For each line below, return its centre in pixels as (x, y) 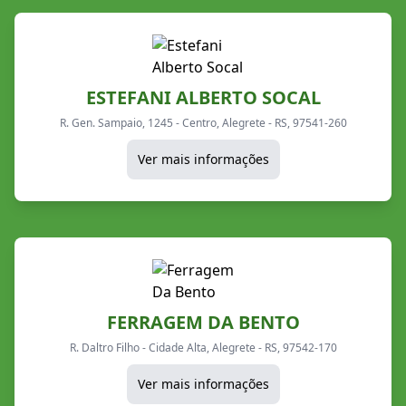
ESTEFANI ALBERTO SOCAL (203, 97)
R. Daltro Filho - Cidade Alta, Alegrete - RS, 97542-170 (203, 347)
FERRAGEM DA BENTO (203, 322)
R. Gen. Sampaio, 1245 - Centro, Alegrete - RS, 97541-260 (203, 122)
